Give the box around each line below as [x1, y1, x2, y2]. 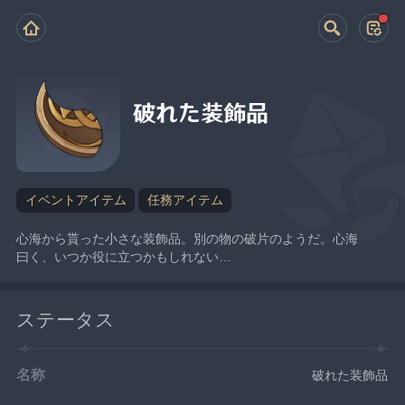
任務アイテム [146, 193, 223, 207]
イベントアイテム [24, 193, 127, 207]
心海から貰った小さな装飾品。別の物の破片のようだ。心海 [16, 231, 359, 246]
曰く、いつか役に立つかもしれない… [16, 249, 232, 264]
